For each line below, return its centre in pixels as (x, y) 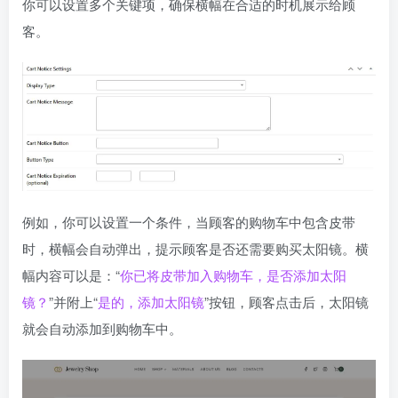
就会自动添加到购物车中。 (102, 329)
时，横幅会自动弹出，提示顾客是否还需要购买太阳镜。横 (195, 249)
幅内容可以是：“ (71, 275)
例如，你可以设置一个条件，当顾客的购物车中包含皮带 (189, 222)
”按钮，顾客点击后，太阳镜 (287, 302)
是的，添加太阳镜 (151, 302)
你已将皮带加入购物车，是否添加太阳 (233, 275)
